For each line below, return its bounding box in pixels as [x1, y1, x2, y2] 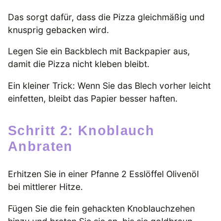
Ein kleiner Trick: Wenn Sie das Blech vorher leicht [8, 80, 211, 91]
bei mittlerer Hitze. [8, 182, 83, 192]
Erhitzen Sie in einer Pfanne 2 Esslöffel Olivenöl [8, 169, 199, 180]
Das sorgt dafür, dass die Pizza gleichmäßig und [8, 11, 205, 22]
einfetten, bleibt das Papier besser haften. [8, 93, 178, 104]
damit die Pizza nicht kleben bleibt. [8, 59, 149, 70]
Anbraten [8, 139, 73, 154]
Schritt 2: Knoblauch [8, 123, 18, 139]
